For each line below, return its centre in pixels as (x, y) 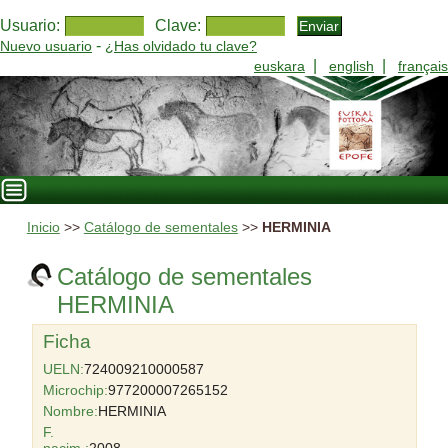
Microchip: (75, 390)
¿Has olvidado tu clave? (181, 46)
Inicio (43, 227)
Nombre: (70, 411)
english (351, 66)
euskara (279, 66)
